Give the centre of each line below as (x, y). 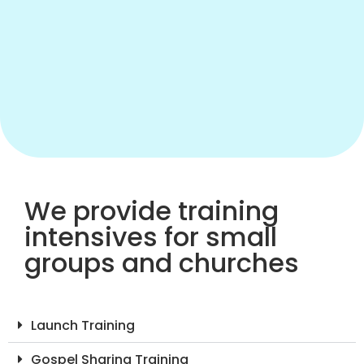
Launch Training (83, 325)
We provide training (152, 210)
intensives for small (151, 236)
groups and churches (162, 262)
